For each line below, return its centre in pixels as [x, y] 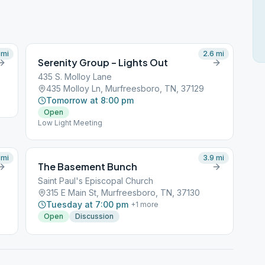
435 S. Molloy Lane [75, 77]
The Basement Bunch [88, 167]
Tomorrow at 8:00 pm [90, 100]
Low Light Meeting [70, 123]
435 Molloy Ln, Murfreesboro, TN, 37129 [125, 88]
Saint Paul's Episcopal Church [96, 181]
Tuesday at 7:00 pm [88, 204]
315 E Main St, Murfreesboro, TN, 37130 [123, 193]
